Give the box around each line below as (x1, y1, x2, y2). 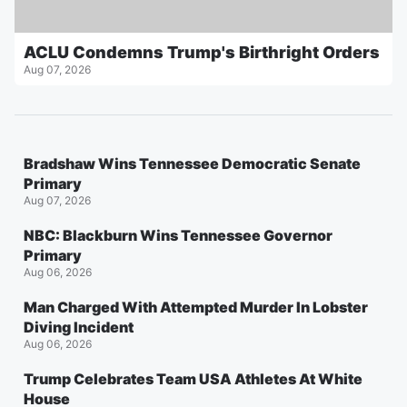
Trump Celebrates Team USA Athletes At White (24, 369, 362, 388)
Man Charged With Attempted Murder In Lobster (24, 297, 368, 316)
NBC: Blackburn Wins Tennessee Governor (24, 225, 333, 244)
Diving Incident (24, 317, 134, 336)
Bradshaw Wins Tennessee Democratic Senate (24, 154, 361, 173)
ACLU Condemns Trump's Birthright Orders (24, 42, 380, 62)
